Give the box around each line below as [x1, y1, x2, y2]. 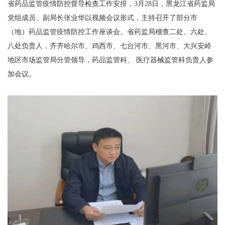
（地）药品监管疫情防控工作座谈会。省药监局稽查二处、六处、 [8, 28, 211, 36]
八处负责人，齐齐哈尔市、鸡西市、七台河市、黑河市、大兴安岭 [8, 42, 211, 50]
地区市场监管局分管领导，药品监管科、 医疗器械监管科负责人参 [8, 56, 213, 64]
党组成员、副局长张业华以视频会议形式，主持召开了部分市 [8, 14, 197, 22]
